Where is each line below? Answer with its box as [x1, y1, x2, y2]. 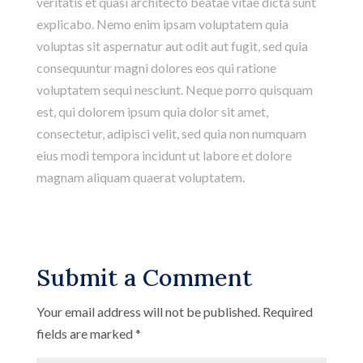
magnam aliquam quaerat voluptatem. [36, 169, 245, 186]
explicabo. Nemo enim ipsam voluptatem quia [36, 16, 288, 32]
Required [262, 304, 313, 320]
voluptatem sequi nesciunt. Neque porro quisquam [36, 82, 313, 98]
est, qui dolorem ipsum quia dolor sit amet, [36, 104, 268, 120]
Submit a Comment [36, 263, 252, 293]
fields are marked [36, 326, 135, 342]
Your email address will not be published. [36, 304, 260, 320]
